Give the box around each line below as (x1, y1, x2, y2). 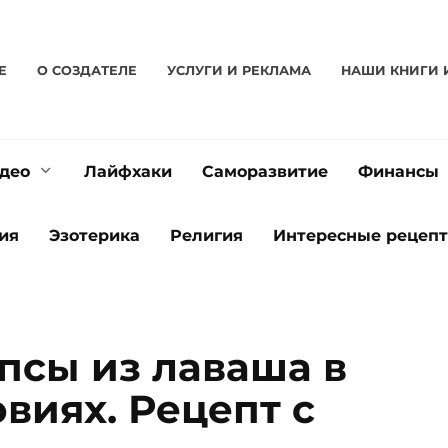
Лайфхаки (84, 162, 172, 181)
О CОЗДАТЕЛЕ (36, 62, 137, 78)
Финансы (358, 162, 439, 181)
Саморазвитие (202, 162, 328, 181)
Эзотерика (49, 226, 140, 245)
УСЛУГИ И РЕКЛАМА (166, 62, 311, 78)
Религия (170, 226, 243, 245)
